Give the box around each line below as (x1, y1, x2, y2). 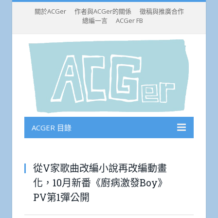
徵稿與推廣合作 (139, 7, 184, 16)
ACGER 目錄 (32, 123, 72, 133)
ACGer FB (115, 16, 143, 25)
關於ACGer (34, 7, 66, 16)
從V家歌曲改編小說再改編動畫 (33, 162, 167, 175)
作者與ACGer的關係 (74, 7, 131, 16)
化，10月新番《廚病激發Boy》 (33, 176, 167, 189)
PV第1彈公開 (33, 191, 90, 204)
